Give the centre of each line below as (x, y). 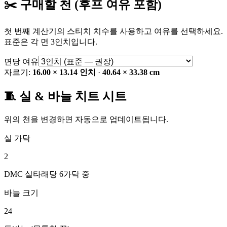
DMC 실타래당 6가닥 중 (47, 174)
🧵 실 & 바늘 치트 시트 (65, 97)
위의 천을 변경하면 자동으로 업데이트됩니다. (86, 120)
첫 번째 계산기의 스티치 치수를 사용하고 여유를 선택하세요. (113, 31)
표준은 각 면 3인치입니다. (51, 42)
